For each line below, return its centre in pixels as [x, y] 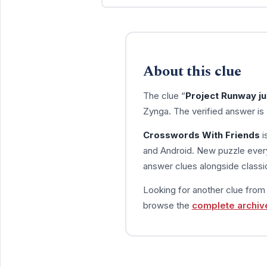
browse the [167, 205]
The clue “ [164, 95]
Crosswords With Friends [201, 135]
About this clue [192, 71]
